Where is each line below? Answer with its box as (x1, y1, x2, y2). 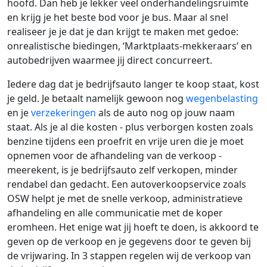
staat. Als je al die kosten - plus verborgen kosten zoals (7, 120, 253, 134)
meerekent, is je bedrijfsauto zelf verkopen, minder (7, 163, 238, 177)
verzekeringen (31, 106, 96, 120)
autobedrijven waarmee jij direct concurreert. (7, 54, 212, 67)
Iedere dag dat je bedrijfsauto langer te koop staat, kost (7, 77, 259, 91)
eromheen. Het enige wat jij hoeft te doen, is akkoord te (7, 221, 259, 234)
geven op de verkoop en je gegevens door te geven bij (7, 235, 251, 249)
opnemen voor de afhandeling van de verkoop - (7, 149, 222, 163)
